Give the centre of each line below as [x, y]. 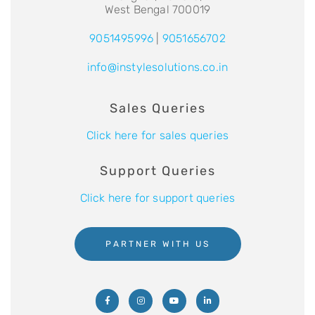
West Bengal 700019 [157, 10]
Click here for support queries [157, 198]
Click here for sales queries [157, 136]
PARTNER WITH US [157, 244]
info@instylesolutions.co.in [157, 67]
